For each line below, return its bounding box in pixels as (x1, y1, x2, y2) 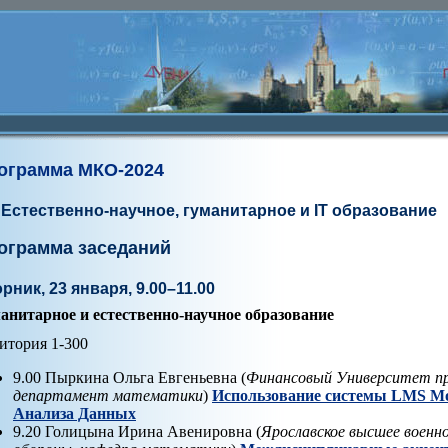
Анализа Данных (13, 405, 136, 423)
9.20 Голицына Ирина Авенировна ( (13, 423, 261, 441)
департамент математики (13, 387, 203, 405)
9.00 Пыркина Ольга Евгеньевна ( (13, 369, 246, 387)
